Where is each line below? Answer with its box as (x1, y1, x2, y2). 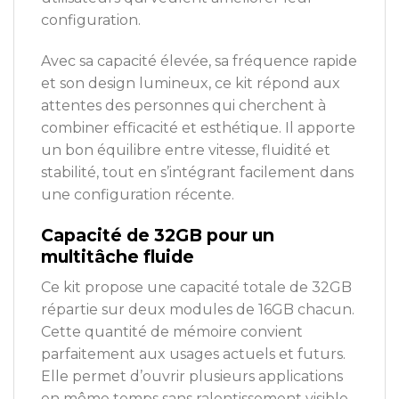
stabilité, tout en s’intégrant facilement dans (41, 164, 354, 182)
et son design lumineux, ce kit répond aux (41, 75, 340, 93)
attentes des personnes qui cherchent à (41, 97, 326, 115)
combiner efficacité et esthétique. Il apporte (41, 119, 355, 137)
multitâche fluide (41, 245, 194, 267)
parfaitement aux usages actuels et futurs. (41, 345, 346, 362)
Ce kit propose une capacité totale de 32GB (41, 278, 352, 296)
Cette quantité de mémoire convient (41, 322, 303, 340)
